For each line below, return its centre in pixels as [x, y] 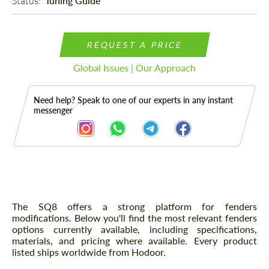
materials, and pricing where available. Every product [134, 241]
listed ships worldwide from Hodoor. [89, 252]
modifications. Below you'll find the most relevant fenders [134, 218]
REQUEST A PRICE [134, 45]
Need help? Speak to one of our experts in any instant [133, 100]
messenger [53, 110]
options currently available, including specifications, [134, 229]
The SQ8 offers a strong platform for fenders [134, 207]
